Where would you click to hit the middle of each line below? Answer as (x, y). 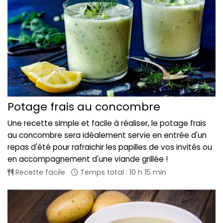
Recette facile (39, 172)
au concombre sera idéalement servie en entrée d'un (107, 135)
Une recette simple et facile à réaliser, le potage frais (107, 123)
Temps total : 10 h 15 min (122, 172)
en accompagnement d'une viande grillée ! (88, 159)
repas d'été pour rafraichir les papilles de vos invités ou (110, 147)
